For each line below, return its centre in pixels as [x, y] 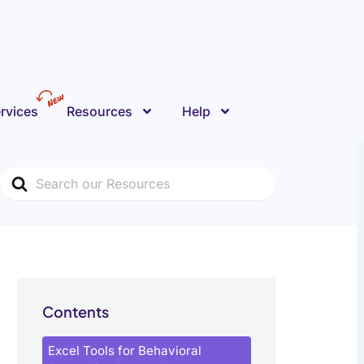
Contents [75, 312]
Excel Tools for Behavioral [125, 351]
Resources [100, 111]
